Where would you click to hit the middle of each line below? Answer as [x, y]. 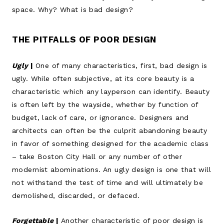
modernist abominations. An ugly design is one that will [112, 169]
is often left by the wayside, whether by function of [105, 104]
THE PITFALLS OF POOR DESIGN [84, 39]
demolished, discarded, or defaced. [76, 195]
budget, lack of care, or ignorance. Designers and [100, 117]
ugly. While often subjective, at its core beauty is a [103, 78]
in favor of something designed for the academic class [110, 143]
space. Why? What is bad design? [73, 9]
